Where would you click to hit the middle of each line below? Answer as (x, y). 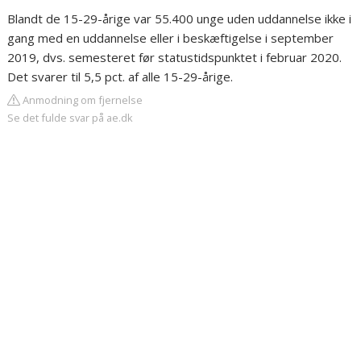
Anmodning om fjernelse (82, 100)
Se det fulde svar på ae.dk (71, 118)
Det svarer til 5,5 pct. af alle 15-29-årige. (120, 77)
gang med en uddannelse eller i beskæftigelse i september (171, 38)
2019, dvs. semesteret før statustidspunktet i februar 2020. (175, 57)
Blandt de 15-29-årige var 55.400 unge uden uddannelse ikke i (180, 19)
